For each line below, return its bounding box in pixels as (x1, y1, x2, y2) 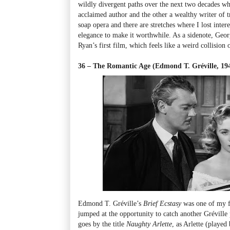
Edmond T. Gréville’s (78, 199, 143, 207)
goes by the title (78, 219, 126, 228)
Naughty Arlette (126, 219, 172, 228)
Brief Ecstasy (143, 199, 181, 207)
